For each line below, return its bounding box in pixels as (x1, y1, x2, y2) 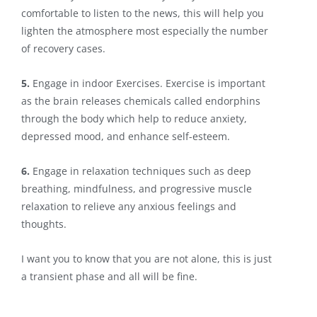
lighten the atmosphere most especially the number (21, 23, 268, 38)
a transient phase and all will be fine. (21, 269, 197, 283)
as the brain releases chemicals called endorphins (21, 93, 260, 108)
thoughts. (21, 217, 67, 231)
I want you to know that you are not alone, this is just (21, 251, 272, 265)
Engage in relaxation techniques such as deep (30, 163, 251, 178)
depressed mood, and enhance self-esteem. (21, 129, 230, 143)
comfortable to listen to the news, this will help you (21, 6, 264, 20)
